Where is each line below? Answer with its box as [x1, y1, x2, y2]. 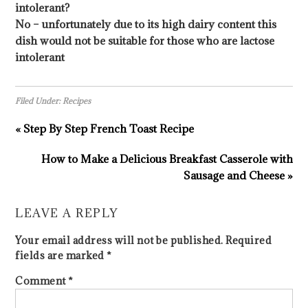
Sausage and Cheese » [183, 168, 293, 183]
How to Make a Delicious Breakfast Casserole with [41, 152, 293, 166]
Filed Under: [15, 96, 63, 107]
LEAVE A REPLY [15, 206, 118, 221]
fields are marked [15, 249, 107, 263]
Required [225, 234, 272, 247]
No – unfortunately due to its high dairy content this [15, 17, 277, 32]
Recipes [63, 96, 91, 107]
